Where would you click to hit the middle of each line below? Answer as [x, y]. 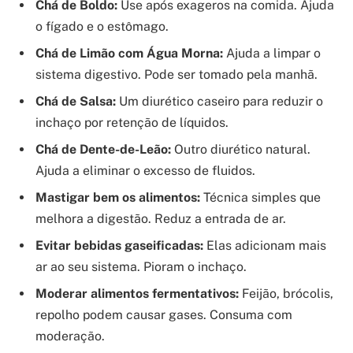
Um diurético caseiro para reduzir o [219, 101]
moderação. [70, 336]
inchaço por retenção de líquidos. [132, 122]
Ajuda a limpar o [272, 53]
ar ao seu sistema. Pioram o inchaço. [141, 266]
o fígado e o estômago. [102, 26]
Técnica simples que [260, 197]
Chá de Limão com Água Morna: [129, 53]
